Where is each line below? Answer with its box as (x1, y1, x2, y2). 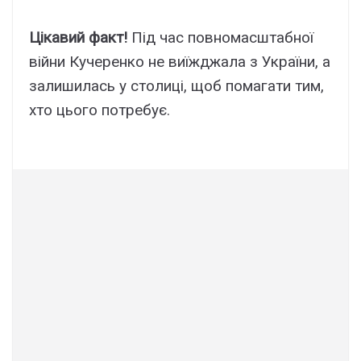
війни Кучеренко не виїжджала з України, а (29, 52, 330, 71)
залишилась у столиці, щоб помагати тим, (29, 76, 324, 95)
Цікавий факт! (29, 27, 127, 47)
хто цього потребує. (29, 100, 170, 119)
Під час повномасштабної (127, 27, 313, 47)
